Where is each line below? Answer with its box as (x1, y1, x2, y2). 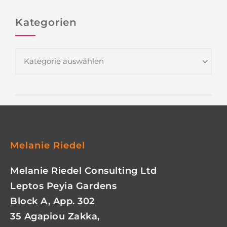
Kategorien (15, 16, 77, 28)
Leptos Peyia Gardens (10, 180, 117, 192)
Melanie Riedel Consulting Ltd (10, 165, 157, 176)
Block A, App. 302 (10, 196, 95, 207)
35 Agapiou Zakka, (10, 211, 100, 222)
